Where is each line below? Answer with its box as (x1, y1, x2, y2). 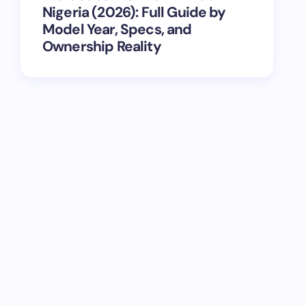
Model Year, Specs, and (42, 20, 192, 39)
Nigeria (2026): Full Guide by (42, 3, 226, 22)
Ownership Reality (42, 37, 161, 56)
